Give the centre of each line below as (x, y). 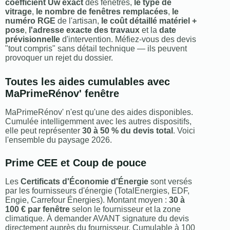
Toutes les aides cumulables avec (88, 81)
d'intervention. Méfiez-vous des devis (128, 39)
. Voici (184, 130)
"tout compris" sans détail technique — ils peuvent (96, 48)
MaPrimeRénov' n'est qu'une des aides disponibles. (99, 112)
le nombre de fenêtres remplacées (102, 11)
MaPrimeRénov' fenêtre (62, 93)
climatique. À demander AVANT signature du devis (97, 218)
